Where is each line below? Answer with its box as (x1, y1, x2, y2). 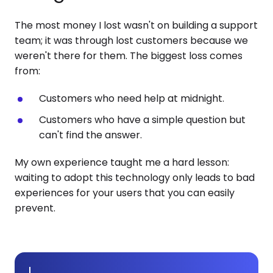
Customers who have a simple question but (39, 113, 246, 127)
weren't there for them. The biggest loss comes (15, 49, 243, 63)
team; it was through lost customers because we (15, 34, 248, 48)
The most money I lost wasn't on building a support (15, 18, 258, 32)
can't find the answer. (39, 128, 142, 142)
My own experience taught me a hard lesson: (15, 155, 229, 169)
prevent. (15, 201, 55, 215)
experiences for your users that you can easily (15, 186, 235, 200)
